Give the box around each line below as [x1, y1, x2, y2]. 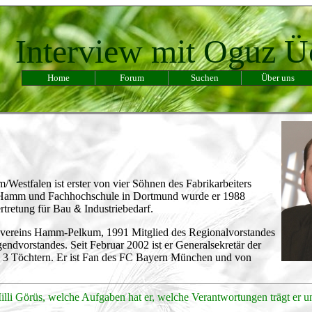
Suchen [191, 72, 219, 83]
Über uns [261, 72, 295, 83]
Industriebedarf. [81, 202, 153, 214]
